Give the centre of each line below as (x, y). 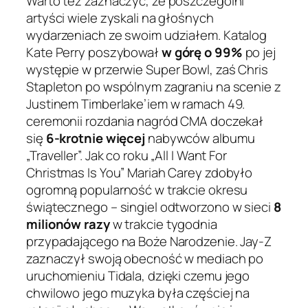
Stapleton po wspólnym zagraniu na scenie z (154, 87)
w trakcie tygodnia (163, 224)
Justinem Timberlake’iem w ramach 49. (136, 104)
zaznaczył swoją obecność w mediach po (145, 259)
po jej (259, 53)
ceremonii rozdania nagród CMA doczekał (145, 121)
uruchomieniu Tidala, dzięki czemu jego (138, 276)
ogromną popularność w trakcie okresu (137, 190)
